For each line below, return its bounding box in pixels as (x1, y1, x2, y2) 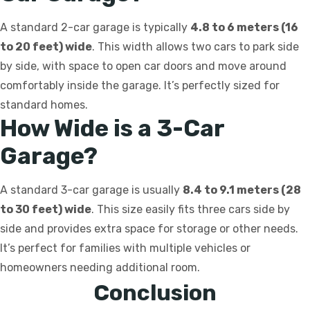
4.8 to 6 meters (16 (190, 21, 298, 35)
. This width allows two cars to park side (92, 40, 299, 54)
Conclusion (93, 280, 217, 307)
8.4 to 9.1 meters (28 (183, 183, 301, 197)
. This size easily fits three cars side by (91, 203, 290, 217)
